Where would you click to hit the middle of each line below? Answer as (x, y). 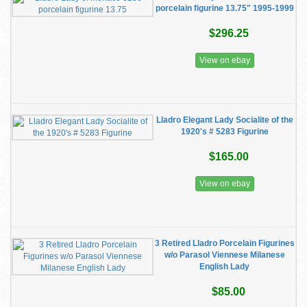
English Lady (224, 267)
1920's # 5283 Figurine (224, 132)
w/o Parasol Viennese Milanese (224, 255)
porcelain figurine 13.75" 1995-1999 (224, 8)
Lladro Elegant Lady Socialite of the (224, 120)
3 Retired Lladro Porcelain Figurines (224, 243)
